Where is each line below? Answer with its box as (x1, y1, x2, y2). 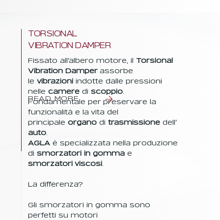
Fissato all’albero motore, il (28, 57, 137, 64)
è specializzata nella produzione (50, 139, 178, 147)
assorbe (100, 67, 134, 75)
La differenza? (28, 181, 83, 188)
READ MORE (28, 95, 79, 103)
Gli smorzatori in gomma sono (28, 201, 151, 209)
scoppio (91, 88, 123, 95)
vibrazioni (37, 78, 74, 85)
